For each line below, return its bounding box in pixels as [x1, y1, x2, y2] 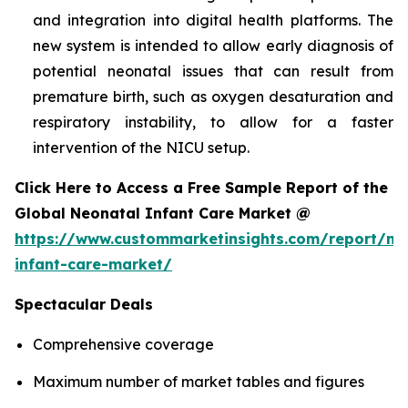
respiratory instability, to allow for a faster [33, 112, 393, 131]
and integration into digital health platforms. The [33, 10, 393, 29]
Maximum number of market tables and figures [33, 372, 364, 392]
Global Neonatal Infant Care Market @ [15, 203, 315, 222]
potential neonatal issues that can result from [33, 61, 393, 80]
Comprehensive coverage [33, 334, 214, 353]
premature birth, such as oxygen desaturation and [33, 87, 393, 106]
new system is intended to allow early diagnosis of [33, 36, 393, 55]
